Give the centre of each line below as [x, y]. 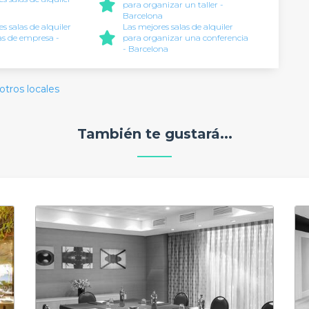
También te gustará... [154, 134]
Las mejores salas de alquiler [178, 27]
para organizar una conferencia [185, 38]
